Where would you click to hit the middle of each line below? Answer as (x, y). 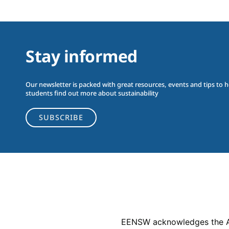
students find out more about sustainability (92, 93)
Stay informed (82, 56)
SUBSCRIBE (61, 118)
